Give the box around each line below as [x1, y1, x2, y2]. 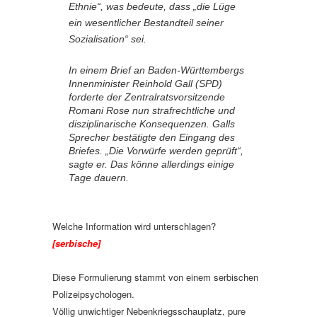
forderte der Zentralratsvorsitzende [69, 91, 225, 103]
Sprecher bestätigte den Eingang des [69, 132, 235, 143]
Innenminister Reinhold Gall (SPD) [69, 78, 222, 89]
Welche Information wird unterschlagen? [52, 219, 216, 233]
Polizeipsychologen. [52, 287, 134, 301]
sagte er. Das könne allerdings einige [69, 158, 234, 170]
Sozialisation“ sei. [69, 33, 146, 45]
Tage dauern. [69, 172, 129, 183]
